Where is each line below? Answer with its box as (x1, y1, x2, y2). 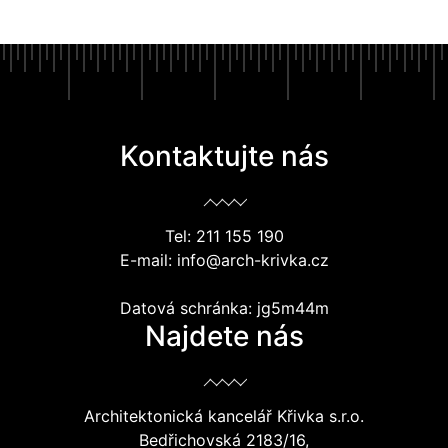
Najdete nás (144, 319, 304, 353)
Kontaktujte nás (119, 139, 329, 173)
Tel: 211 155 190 (164, 226, 284, 246)
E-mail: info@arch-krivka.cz (119, 250, 329, 270)
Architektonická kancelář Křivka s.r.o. (84, 406, 364, 426)
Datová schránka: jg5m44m (119, 298, 329, 318)
